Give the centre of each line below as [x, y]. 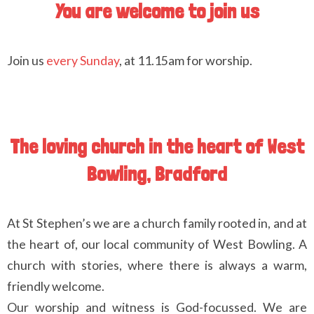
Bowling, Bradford [157, 173]
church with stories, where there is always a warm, [157, 265]
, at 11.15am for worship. [186, 61]
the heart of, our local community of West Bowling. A [157, 244]
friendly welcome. [56, 286]
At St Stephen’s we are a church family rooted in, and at [157, 223]
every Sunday [83, 61]
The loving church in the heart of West [157, 146]
